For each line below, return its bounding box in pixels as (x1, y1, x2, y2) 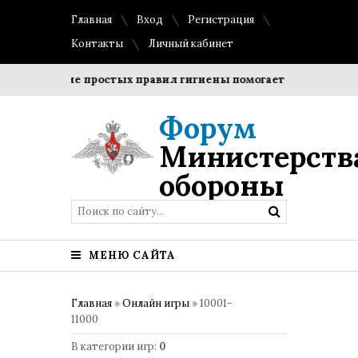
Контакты (71, 37, 123, 50)
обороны (159, 167, 284, 204)
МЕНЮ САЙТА (86, 249, 176, 262)
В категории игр (71, 340, 154, 353)
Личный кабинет (148, 37, 233, 50)
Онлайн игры (122, 296, 189, 310)
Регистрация (188, 13, 254, 26)
